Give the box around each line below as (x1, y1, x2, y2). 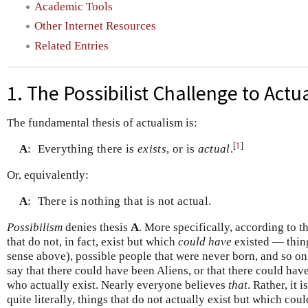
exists (137, 142, 167, 155)
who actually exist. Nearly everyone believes (7, 278, 228, 292)
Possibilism (7, 221, 63, 234)
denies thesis (63, 221, 131, 234)
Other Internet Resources (34, 19, 156, 33)
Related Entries (34, 38, 109, 52)
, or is (166, 142, 198, 155)
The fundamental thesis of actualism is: (7, 116, 197, 130)
